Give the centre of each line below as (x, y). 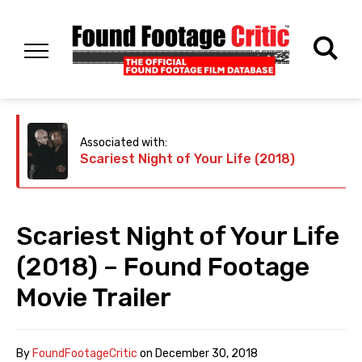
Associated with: (124, 143)
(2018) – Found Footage (163, 267)
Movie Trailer (94, 298)
